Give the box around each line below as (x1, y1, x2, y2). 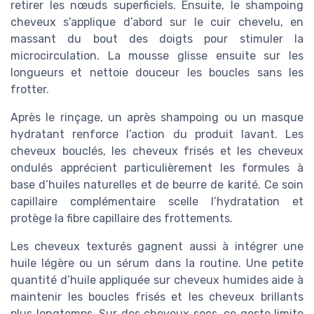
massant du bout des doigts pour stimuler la (11, 32, 303, 46)
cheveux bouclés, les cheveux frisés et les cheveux (11, 144, 303, 158)
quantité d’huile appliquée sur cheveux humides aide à (11, 273, 303, 287)
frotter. (11, 83, 49, 97)
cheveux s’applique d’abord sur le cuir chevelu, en (11, 15, 303, 29)
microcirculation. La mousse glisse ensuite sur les (11, 49, 303, 63)
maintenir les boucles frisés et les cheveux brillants (11, 290, 303, 304)
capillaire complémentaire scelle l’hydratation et (11, 195, 303, 209)
